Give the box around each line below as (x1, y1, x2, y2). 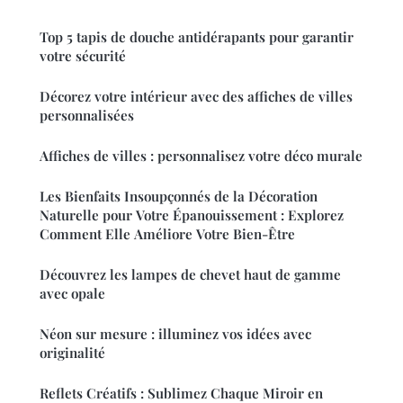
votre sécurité (40, 46, 126, 65)
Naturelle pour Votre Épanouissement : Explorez (40, 205, 344, 224)
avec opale (40, 283, 105, 302)
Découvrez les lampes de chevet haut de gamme (40, 264, 341, 283)
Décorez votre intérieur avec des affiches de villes (40, 86, 353, 105)
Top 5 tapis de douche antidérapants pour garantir (40, 27, 354, 46)
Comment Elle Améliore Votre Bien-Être (40, 224, 295, 243)
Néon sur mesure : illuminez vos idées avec (40, 324, 311, 343)
